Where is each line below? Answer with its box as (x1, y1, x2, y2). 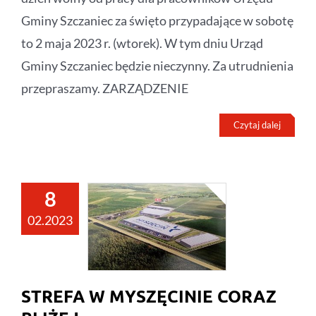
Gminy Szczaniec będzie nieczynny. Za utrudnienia (21, 58, 293, 74)
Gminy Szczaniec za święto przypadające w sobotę (21, 13, 293, 29)
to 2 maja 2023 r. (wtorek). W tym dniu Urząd (21, 35, 263, 51)
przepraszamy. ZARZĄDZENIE (21, 80, 188, 97)
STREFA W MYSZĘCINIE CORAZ (21, 285, 276, 308)
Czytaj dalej (233, 119, 281, 131)
